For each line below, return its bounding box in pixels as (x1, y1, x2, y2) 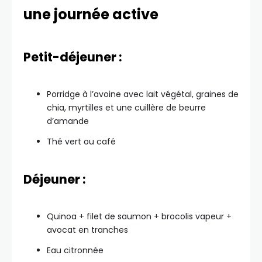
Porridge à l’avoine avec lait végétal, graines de (47, 88, 239, 100)
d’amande (47, 115, 89, 127)
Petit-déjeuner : (23, 49, 122, 65)
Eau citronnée (47, 244, 104, 256)
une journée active (23, 5, 158, 24)
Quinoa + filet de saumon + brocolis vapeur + (47, 211, 232, 222)
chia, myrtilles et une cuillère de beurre (47, 102, 206, 113)
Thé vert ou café (47, 136, 116, 147)
